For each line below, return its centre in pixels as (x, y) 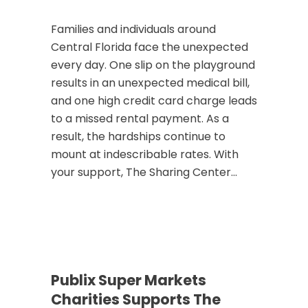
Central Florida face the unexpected (150, 47)
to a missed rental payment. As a (140, 119)
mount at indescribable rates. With (145, 154)
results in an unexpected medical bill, (150, 83)
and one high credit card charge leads (154, 101)
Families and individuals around (133, 29)
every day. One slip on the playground (153, 65)
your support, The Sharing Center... (144, 172)
